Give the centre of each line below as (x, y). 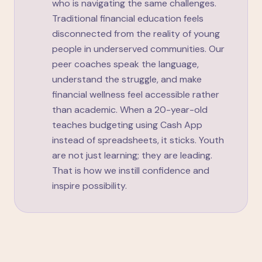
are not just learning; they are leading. (132, 155)
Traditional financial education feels (128, 18)
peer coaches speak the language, (125, 64)
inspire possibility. (89, 186)
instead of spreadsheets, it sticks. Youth (138, 140)
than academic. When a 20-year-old (130, 110)
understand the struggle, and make (127, 79)
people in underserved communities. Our (138, 49)
